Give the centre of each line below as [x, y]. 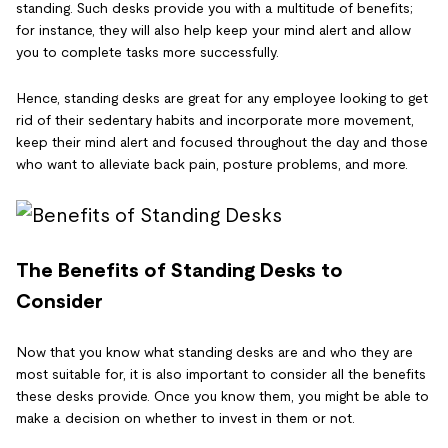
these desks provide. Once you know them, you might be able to [222, 396]
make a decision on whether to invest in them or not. [185, 418]
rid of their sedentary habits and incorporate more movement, [215, 119]
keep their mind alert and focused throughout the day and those [222, 141]
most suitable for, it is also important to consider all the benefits [221, 374]
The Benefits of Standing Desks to [179, 270]
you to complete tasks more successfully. [147, 51]
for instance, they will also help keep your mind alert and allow [213, 29]
